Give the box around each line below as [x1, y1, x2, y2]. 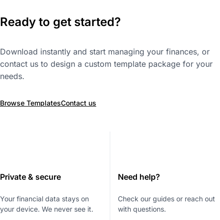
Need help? [118, 172, 160, 182]
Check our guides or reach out [118, 194, 215, 203]
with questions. [118, 205, 166, 214]
